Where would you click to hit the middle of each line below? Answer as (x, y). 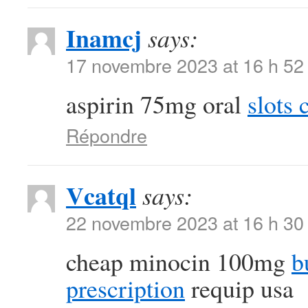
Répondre (107, 135)
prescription (125, 288)
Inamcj (104, 38)
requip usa (239, 288)
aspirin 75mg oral (157, 104)
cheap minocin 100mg (179, 261)
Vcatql (101, 195)
